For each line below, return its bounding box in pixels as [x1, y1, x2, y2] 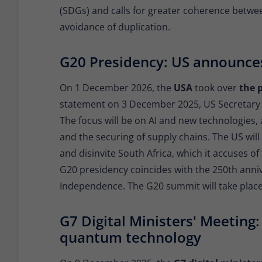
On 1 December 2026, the [60, 81, 174, 95]
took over [195, 81, 239, 95]
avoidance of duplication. [60, 20, 170, 34]
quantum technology [60, 227, 201, 247]
